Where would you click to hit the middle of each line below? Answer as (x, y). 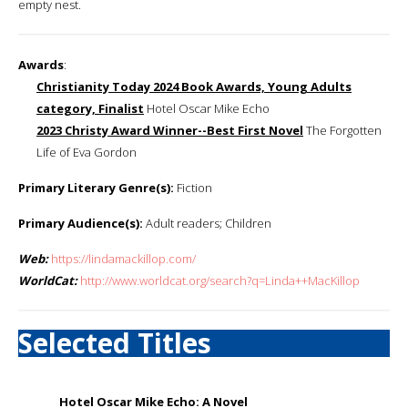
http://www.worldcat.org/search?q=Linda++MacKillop (220, 280)
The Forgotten (342, 130)
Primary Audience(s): (81, 223)
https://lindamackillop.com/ (123, 258)
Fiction (193, 187)
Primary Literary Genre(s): (96, 187)
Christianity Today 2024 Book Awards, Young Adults (194, 86)
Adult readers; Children (207, 223)
